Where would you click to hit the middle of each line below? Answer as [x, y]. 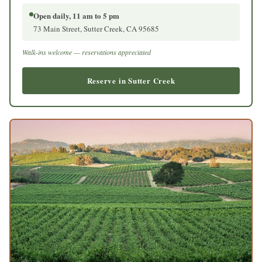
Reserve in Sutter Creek [131, 81]
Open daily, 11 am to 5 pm [76, 16]
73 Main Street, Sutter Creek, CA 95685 [96, 29]
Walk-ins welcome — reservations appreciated [87, 52]
